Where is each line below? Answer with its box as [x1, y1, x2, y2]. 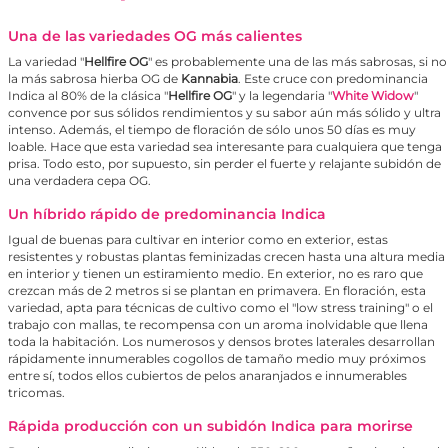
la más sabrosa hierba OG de [8, 70, 181, 86]
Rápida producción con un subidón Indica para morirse [8, 416, 413, 435]
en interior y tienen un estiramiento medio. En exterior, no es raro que [8, 265, 423, 281]
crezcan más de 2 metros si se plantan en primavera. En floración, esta [8, 282, 426, 298]
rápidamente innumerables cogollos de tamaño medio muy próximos [8, 350, 426, 366]
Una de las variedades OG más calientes [8, 26, 302, 45]
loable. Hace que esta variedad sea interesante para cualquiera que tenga [8, 138, 442, 154]
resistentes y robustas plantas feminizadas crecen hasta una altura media [8, 248, 445, 264]
